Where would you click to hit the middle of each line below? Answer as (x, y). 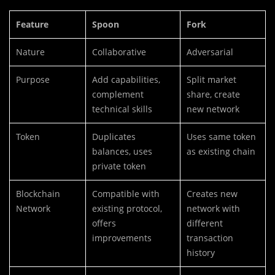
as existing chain (221, 152)
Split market (211, 80)
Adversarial (210, 52)
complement (118, 95)
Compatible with (126, 194)
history (201, 253)
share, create (213, 95)
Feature (32, 25)
